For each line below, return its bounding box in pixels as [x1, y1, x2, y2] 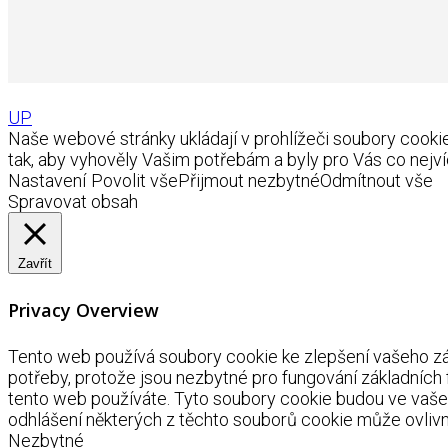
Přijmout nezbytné [178, 169, 320, 191]
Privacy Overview [8, 297, 159, 322]
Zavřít [18, 255, 52, 271]
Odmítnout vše [320, 169, 433, 191]
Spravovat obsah [8, 190, 138, 212]
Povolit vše [91, 169, 178, 191]
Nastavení [8, 169, 86, 191]
